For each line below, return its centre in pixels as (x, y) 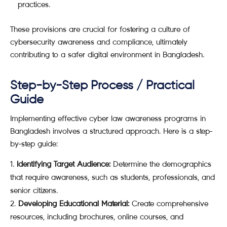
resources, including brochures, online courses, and (97, 217)
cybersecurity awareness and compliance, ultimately (99, 42)
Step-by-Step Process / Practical (102, 86)
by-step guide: (34, 144)
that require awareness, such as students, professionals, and (112, 177)
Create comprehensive (169, 203)
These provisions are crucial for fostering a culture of (100, 29)
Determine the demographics (161, 164)
